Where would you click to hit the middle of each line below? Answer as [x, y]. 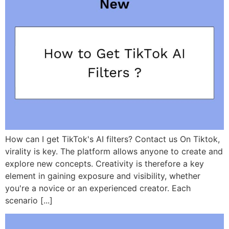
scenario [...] [29, 200]
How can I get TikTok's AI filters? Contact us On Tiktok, [112, 139]
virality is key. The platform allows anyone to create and [114, 151]
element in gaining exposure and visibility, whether [103, 176]
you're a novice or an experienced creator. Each [98, 188]
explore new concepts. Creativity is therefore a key [105, 163]
